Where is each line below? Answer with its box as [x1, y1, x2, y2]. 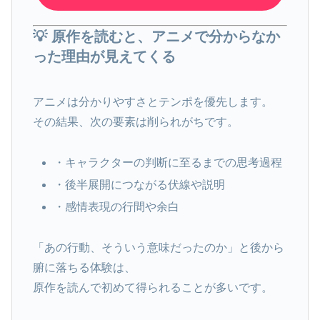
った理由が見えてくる [32, 49, 176, 65]
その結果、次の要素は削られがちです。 [32, 116, 239, 129]
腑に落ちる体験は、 [32, 261, 136, 274]
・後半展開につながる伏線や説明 [53, 179, 225, 191]
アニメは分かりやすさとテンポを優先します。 [32, 96, 273, 109]
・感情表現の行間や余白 [53, 201, 179, 214]
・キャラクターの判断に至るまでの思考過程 [53, 156, 282, 169]
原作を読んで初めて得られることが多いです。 [32, 281, 273, 294]
